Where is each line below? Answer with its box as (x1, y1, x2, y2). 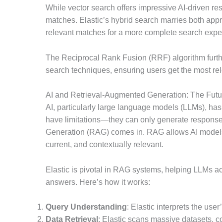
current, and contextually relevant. (46, 140, 164, 149)
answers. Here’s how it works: (46, 177, 150, 186)
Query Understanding (46, 203, 127, 212)
